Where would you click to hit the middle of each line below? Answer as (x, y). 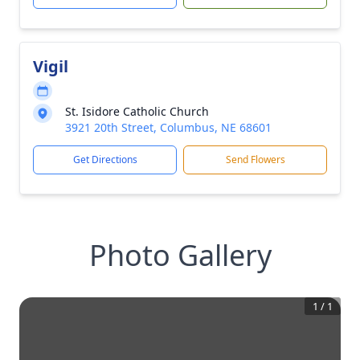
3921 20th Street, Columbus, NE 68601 (168, 127)
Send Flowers (255, 160)
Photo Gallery (180, 255)
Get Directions (105, 160)
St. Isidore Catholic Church (137, 111)
